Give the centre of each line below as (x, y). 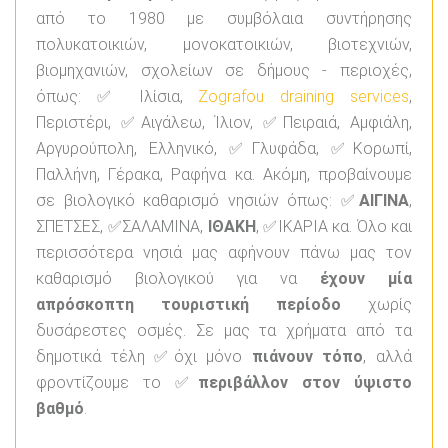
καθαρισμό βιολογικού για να (178, 278)
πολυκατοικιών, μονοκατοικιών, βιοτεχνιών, (224, 44)
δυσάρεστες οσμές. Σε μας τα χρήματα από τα (224, 330)
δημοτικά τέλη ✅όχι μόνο (144, 356)
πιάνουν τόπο (307, 356)
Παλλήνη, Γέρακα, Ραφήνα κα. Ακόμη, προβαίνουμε (224, 174)
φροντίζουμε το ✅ (117, 382)
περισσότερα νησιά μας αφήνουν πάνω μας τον (224, 252)
